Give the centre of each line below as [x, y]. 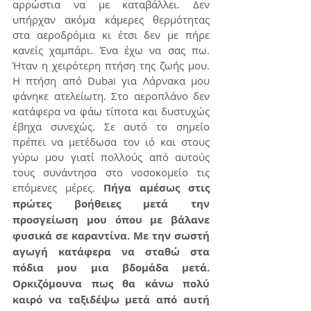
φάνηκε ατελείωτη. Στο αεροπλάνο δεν [111, 96]
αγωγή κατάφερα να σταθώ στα [111, 252]
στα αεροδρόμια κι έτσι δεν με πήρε [111, 35]
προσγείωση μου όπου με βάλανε [111, 220]
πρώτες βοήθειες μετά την [111, 204]
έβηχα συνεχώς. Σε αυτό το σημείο [111, 126]
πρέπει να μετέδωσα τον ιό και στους [111, 142]
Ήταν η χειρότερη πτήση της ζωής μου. [111, 65]
